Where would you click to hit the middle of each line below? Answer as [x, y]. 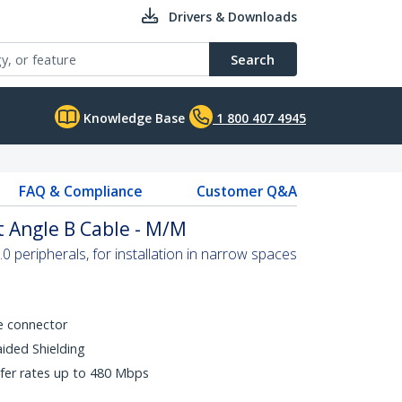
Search [253, 59]
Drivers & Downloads [233, 17]
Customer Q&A [246, 191]
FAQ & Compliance [80, 191]
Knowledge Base [132, 118]
